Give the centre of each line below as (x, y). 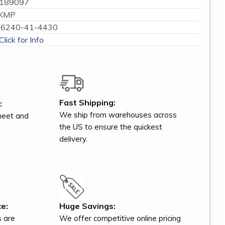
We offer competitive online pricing (120, 218)
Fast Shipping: (88, 103)
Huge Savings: (88, 206)
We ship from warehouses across (118, 115)
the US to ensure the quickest (111, 127)
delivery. (74, 139)
